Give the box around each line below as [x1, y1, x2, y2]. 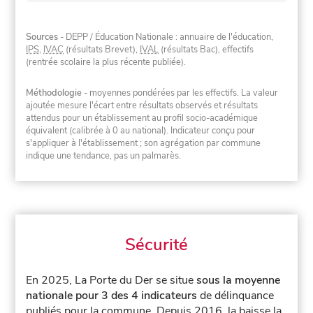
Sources [26, 31, 59, 44]
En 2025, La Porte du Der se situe [26, 272, 197, 289]
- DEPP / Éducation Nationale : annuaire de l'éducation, [58, 31, 274, 44]
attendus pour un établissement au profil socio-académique [26, 111, 259, 124]
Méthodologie [26, 86, 82, 99]
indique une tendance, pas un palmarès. [26, 149, 182, 162]
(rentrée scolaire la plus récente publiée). [26, 56, 187, 69]
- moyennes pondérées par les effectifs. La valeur [82, 86, 279, 99]
